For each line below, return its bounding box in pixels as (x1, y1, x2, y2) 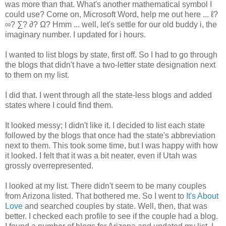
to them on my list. (5, 70, 69, 79)
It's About (186, 191, 218, 200)
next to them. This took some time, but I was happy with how (5, 141, 218, 150)
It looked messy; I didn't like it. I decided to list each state (5, 121, 205, 130)
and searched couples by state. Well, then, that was (23, 201, 207, 210)
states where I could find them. (5, 100, 113, 109)
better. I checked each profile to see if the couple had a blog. (5, 211, 218, 220)
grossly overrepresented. (5, 161, 93, 170)
